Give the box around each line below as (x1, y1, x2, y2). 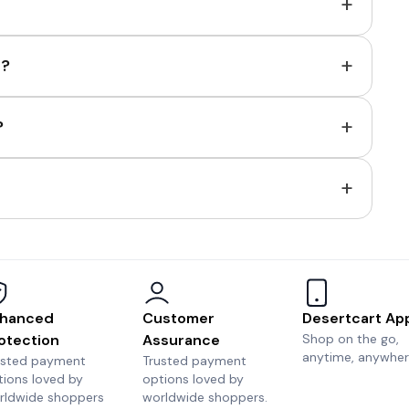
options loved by (142, 371, 244, 387)
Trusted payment (142, 352, 246, 369)
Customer (142, 309, 215, 328)
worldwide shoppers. (142, 389, 267, 405)
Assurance (142, 330, 220, 350)
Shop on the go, (302, 330, 400, 347)
